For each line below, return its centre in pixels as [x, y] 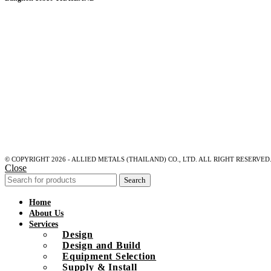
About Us [46, 214]
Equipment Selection [109, 256]
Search [135, 180]
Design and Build [102, 246]
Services [44, 224]
